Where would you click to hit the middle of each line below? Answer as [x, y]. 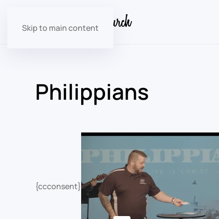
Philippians [92, 91]
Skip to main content [60, 28]
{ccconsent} [58, 186]
